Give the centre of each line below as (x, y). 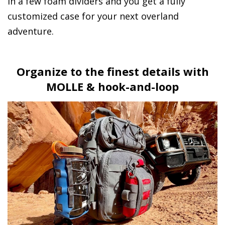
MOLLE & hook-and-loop (113, 87)
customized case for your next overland (93, 16)
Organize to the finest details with (113, 72)
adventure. (31, 31)
